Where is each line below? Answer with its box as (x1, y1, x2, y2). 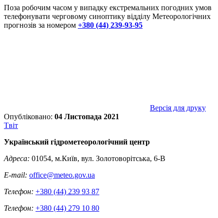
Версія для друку (150, 103, 206, 112)
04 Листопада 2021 (54, 112, 119, 121)
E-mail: (4, 170, 27, 179)
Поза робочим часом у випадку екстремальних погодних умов (4, 3, 212, 12)
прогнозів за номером (4, 20, 76, 29)
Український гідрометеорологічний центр (4, 137, 150, 146)
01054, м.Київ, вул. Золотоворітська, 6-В (30, 154, 165, 163)
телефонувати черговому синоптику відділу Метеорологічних (4, 12, 211, 20)
